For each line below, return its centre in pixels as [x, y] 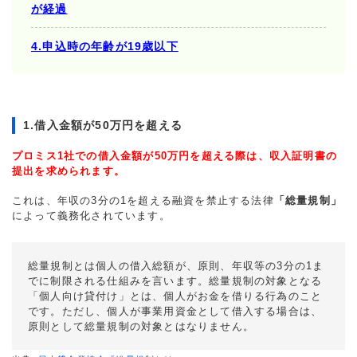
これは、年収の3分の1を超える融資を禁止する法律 [143, 200]
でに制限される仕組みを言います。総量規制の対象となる [175, 280]
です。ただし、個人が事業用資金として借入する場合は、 [175, 311]
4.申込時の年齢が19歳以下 [105, 46]
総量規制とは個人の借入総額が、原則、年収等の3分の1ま [176, 265]
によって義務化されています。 [91, 215]
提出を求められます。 [69, 171]
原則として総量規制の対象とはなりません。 [141, 326]
